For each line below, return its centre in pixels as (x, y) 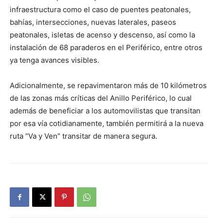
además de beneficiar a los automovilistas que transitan (105, 111)
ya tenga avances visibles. (54, 60)
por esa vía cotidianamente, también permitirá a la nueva (107, 124)
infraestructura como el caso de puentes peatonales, (100, 10)
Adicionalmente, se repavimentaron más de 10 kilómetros (108, 86)
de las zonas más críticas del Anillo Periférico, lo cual (101, 98)
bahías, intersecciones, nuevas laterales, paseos (93, 22)
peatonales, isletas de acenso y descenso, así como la (102, 35)
